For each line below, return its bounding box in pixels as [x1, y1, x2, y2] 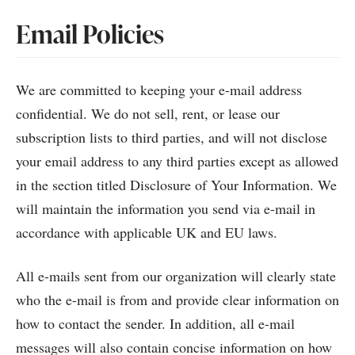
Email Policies [16, 16, 164, 52]
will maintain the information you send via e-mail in [16, 199, 315, 218]
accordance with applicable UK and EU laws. [16, 223, 277, 242]
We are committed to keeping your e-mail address [16, 80, 302, 99]
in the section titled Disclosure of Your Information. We [16, 175, 337, 194]
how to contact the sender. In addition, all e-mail [16, 314, 295, 333]
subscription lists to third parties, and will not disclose [16, 128, 327, 147]
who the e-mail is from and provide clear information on [16, 290, 339, 309]
